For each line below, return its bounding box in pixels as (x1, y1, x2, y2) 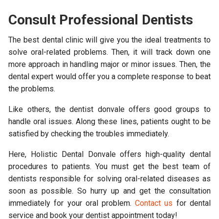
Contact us (135, 198, 173, 208)
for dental (173, 198, 211, 208)
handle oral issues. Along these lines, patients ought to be (8, 117, 211, 127)
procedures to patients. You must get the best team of (8, 162, 211, 172)
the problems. (8, 84, 56, 94)
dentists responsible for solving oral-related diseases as (8, 174, 211, 184)
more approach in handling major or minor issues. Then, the (8, 60, 211, 69)
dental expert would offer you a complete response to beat (8, 72, 211, 82)
